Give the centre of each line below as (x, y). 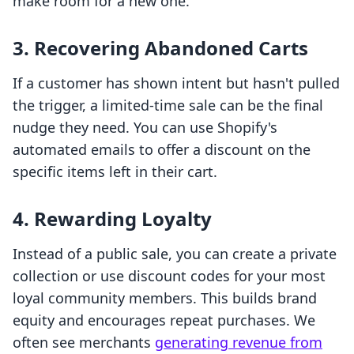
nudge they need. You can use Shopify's (145, 128)
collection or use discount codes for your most (169, 276)
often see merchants (84, 343)
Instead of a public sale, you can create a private (175, 254)
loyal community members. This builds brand (165, 298)
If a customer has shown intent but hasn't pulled (176, 83)
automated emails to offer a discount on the (162, 150)
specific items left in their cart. (115, 172)
